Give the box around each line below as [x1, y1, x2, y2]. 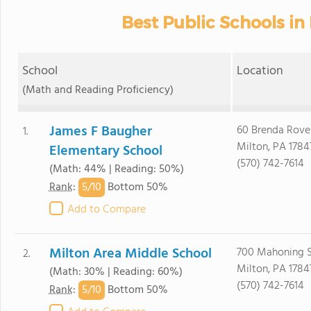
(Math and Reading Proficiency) [22, 81, 174, 99]
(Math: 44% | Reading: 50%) [49, 160, 184, 178]
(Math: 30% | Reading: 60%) [49, 263, 183, 281]
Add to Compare [67, 201, 146, 219]
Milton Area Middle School [49, 243, 212, 265]
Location [237, 61, 284, 81]
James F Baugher [49, 121, 152, 143]
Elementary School [49, 140, 162, 162]
